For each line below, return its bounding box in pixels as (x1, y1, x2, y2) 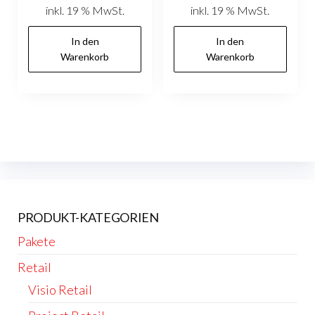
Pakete (18, 233, 56, 249)
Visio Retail (28, 281, 92, 297)
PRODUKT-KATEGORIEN (18, 209, 159, 225)
